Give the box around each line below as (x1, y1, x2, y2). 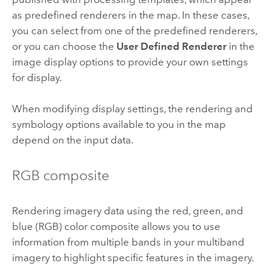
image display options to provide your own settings (11, 55, 248, 68)
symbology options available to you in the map (11, 118, 226, 131)
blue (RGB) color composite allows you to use (11, 220, 220, 232)
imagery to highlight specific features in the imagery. (11, 251, 253, 264)
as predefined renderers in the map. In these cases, (11, 8, 249, 21)
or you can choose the (11, 40, 116, 52)
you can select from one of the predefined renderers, (11, 24, 257, 37)
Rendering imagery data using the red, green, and (11, 204, 243, 217)
